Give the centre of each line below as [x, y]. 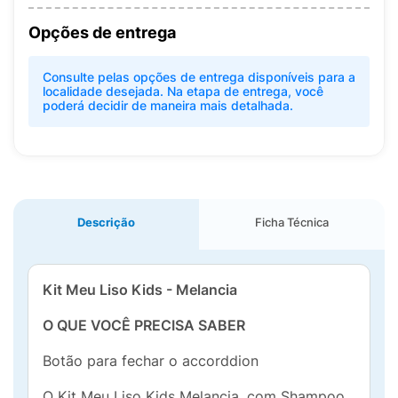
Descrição [106, 222]
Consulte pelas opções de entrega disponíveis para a [199, 77]
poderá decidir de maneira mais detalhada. [168, 105]
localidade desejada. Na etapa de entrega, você [183, 91]
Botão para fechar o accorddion [151, 361]
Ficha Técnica [292, 222]
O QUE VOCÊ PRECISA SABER [144, 325]
